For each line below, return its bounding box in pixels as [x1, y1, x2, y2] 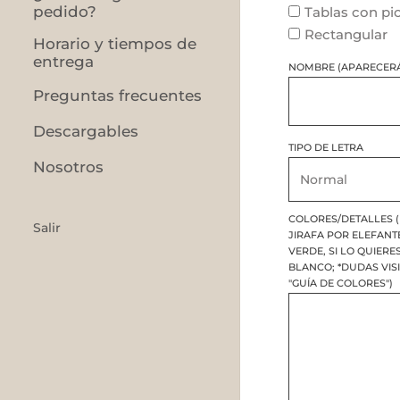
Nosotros [33, 158, 104, 177]
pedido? [33, 3, 97, 21]
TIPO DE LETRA [287, 140, 363, 154]
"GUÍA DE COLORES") [287, 276, 393, 289]
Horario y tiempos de [33, 35, 197, 54]
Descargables [33, 122, 139, 141]
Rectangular [304, 25, 387, 43]
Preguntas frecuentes [33, 87, 203, 105]
